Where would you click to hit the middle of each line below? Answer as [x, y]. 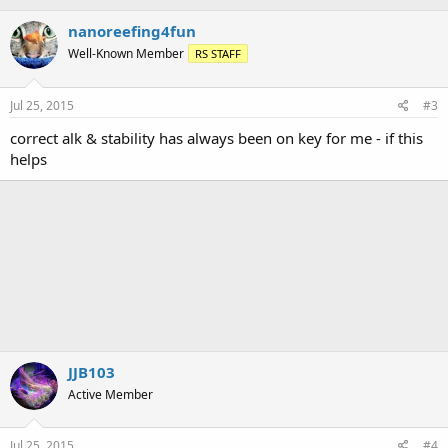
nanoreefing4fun [132, 31]
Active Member [110, 394]
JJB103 [91, 371]
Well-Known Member [126, 53]
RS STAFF [218, 53]
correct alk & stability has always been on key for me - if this [216, 137]
